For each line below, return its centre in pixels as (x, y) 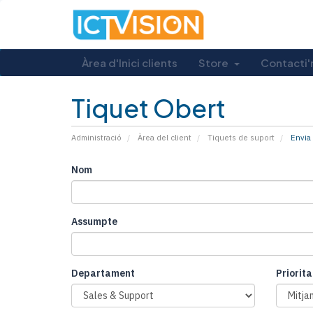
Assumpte (94, 221)
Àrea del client (165, 138)
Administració (96, 138)
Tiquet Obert (148, 108)
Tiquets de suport (241, 138)
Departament (103, 273)
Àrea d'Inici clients (130, 63)
